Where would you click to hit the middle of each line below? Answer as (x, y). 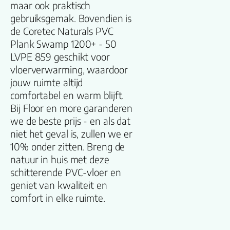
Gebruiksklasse (186, 133)
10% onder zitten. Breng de (68, 147)
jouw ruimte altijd (47, 83)
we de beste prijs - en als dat (71, 121)
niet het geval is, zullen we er (71, 134)
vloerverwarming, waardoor (69, 70)
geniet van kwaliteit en (59, 185)
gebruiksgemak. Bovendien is (71, 18)
